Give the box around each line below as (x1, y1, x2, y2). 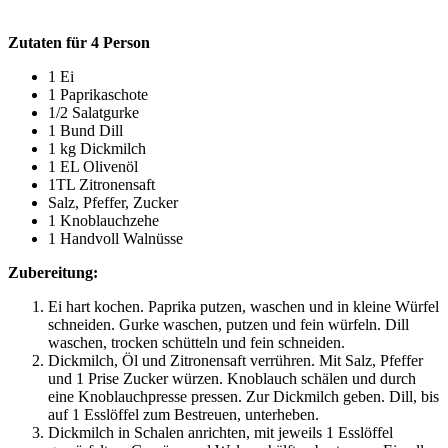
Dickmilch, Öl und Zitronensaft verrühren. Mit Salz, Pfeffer (48, 351, 423, 369)
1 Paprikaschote (48, 85, 148, 103)
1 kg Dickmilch (48, 139, 146, 157)
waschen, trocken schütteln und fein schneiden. (48, 333, 345, 351)
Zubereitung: (8, 263, 98, 281)
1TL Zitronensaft (48, 175, 155, 193)
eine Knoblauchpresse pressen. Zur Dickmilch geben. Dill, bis (48, 387, 439, 405)
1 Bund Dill (48, 121, 123, 139)
